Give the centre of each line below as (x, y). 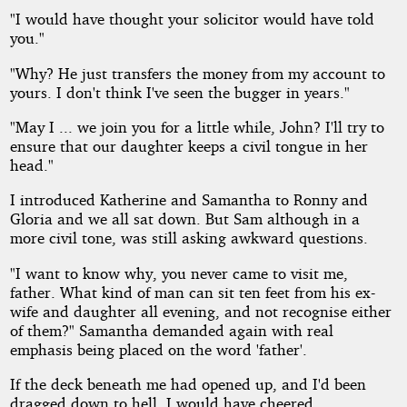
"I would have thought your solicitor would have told (192, 19)
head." (31, 164)
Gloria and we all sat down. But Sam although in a (184, 219)
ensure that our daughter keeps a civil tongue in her (189, 145)
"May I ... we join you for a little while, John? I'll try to (197, 126)
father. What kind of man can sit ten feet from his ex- (192, 292)
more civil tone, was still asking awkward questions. (189, 238)
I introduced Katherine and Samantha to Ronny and (189, 200)
